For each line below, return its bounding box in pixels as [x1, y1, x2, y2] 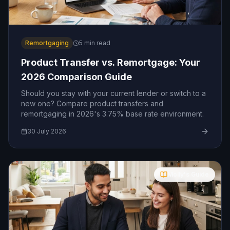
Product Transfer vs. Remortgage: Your [21, 57, 200, 68]
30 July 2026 [27, 127, 66, 135]
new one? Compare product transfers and [21, 99, 163, 108]
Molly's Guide [167, 170, 209, 178]
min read [83, 39, 110, 47]
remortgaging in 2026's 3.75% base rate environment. [21, 109, 204, 118]
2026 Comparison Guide [21, 71, 132, 82]
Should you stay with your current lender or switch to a [21, 89, 206, 98]
